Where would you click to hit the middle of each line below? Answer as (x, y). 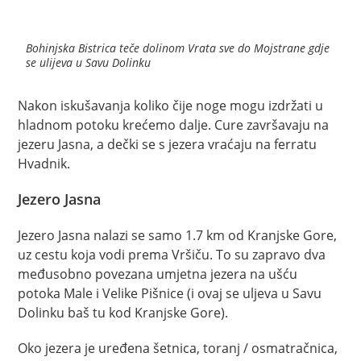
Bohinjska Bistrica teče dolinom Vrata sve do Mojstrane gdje (178, 48)
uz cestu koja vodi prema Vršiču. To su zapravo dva (172, 254)
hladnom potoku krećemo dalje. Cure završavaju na (174, 124)
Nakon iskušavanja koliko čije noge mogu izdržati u (171, 105)
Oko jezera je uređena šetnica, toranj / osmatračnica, (178, 348)
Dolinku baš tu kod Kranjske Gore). (123, 312)
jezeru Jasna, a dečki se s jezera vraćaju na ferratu (168, 144)
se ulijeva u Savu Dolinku (89, 62)
